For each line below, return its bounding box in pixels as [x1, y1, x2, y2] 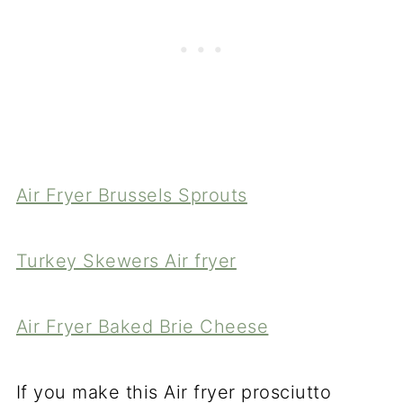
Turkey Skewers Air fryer [15, 250, 237, 273]
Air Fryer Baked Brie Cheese [15, 316, 269, 338]
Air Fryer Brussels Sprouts [15, 184, 247, 207]
